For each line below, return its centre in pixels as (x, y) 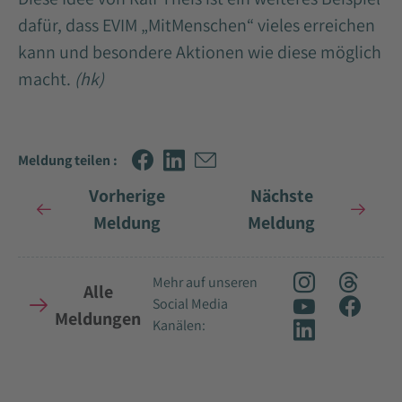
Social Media (190, 304)
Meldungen (98, 319)
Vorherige (127, 196)
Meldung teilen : (68, 160)
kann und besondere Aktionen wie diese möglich (200, 52)
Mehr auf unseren (205, 283)
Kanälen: (179, 326)
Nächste (281, 196)
